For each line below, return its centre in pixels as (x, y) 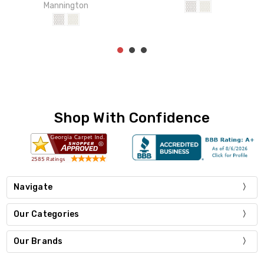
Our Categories (47, 214)
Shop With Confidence (132, 118)
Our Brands (38, 241)
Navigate (33, 187)
